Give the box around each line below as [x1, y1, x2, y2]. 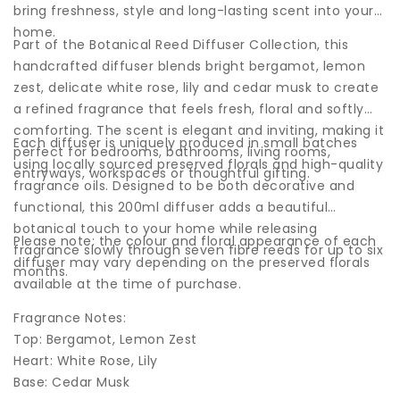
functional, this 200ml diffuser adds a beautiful [13, 198, 328, 216]
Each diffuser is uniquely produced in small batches [13, 134, 358, 152]
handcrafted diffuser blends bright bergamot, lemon [13, 57, 365, 75]
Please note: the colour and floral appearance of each [13, 232, 377, 250]
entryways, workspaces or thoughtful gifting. [13, 164, 310, 182]
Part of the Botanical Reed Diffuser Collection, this [13, 36, 348, 54]
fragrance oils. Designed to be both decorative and [13, 177, 354, 195]
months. [13, 262, 69, 280]
